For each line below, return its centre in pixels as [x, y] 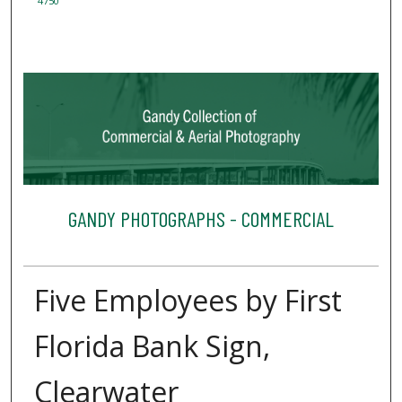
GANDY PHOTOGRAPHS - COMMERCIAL [201, 218]
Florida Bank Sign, [152, 346]
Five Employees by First [188, 301]
